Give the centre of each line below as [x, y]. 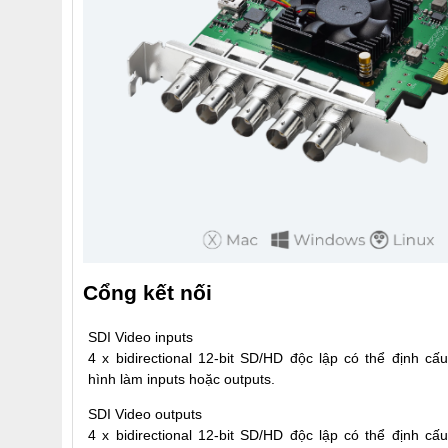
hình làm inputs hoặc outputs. [181, 378]
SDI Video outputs [145, 413]
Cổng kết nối [147, 292]
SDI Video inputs [140, 336]
